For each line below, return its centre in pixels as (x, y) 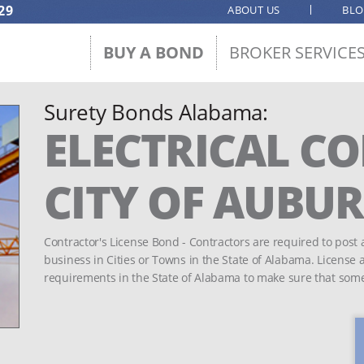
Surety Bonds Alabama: (156, 112)
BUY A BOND (154, 52)
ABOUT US (254, 10)
